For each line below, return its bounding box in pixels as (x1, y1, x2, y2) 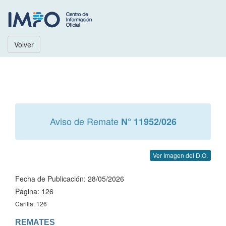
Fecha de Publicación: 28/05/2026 (15, 174, 124, 184)
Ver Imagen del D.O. (153, 151, 208, 159)
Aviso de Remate (49, 115, 121, 128)
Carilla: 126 (15, 199, 47, 208)
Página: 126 (15, 186, 53, 196)
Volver (14, 39, 34, 49)
